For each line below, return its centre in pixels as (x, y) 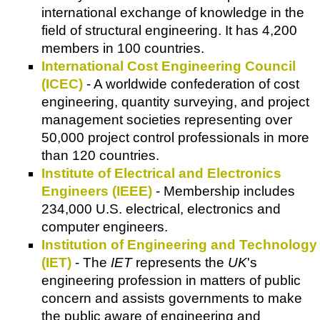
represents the (180, 263)
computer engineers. (105, 227)
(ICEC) (62, 84)
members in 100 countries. (123, 49)
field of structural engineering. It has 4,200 (169, 31)
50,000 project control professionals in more (175, 138)
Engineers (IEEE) (97, 191)
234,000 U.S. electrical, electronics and (161, 209)
